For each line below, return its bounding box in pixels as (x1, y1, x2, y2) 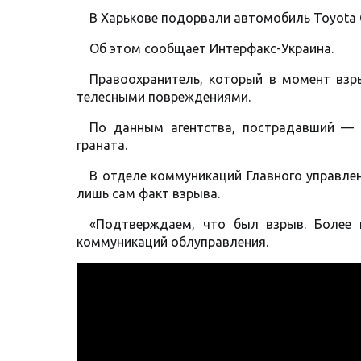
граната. (77, 138, 127, 153)
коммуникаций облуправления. (77, 234, 268, 250)
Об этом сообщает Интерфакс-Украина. (89, 41, 334, 56)
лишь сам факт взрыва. (77, 186, 220, 201)
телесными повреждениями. (77, 89, 251, 105)
